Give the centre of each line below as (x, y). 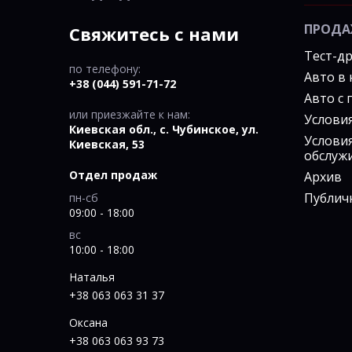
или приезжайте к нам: (129, 114)
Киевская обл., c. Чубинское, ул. (163, 129)
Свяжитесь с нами (154, 33)
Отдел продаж (113, 174)
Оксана (88, 322)
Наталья (92, 277)
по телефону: (104, 68)
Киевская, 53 (106, 144)
